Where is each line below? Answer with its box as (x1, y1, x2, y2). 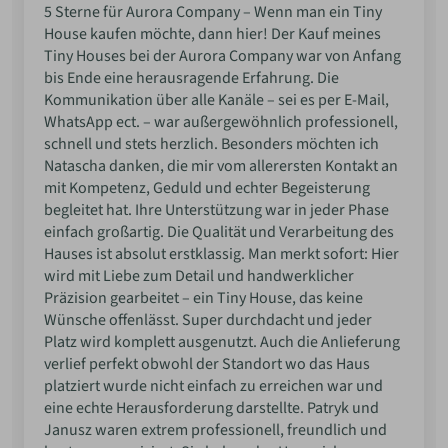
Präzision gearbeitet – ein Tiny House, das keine (44, 287, 363, 310)
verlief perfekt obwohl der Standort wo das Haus (44, 353, 370, 376)
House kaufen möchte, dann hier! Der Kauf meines (44, 23, 381, 46)
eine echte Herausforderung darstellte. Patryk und (44, 397, 379, 420)
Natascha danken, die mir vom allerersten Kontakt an (44, 155, 398, 178)
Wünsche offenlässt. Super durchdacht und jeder (44, 309, 372, 332)
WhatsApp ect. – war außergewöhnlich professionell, (44, 111, 398, 134)
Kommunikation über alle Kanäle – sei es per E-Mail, (44, 89, 389, 112)
